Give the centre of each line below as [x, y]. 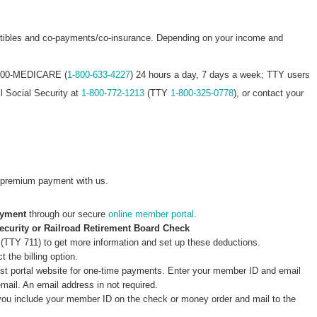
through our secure [68, 214]
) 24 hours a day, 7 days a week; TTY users [220, 75]
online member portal [151, 214]
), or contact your [269, 93]
